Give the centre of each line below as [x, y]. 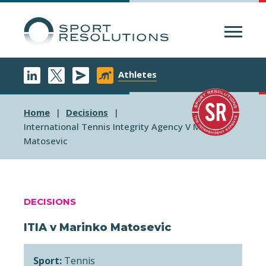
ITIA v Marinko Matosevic [97, 227]
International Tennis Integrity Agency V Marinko [126, 126]
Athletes [137, 74]
